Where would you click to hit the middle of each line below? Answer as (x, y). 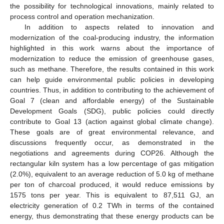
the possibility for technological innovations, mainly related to (112, 6)
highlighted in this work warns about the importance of (112, 48)
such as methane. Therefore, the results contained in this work (112, 69)
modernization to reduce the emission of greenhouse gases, (112, 58)
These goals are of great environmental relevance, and (112, 132)
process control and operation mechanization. (82, 16)
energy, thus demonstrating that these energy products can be (112, 216)
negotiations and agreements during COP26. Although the (112, 153)
